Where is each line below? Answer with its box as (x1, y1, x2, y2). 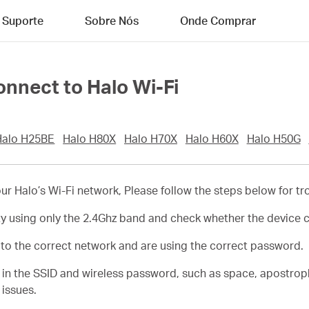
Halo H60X (185, 132, 239, 146)
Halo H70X (123, 132, 177, 146)
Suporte (2, 13, 43, 28)
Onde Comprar (180, 13, 256, 28)
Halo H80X (63, 132, 117, 146)
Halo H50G (246, 132, 301, 146)
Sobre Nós (85, 13, 139, 28)
